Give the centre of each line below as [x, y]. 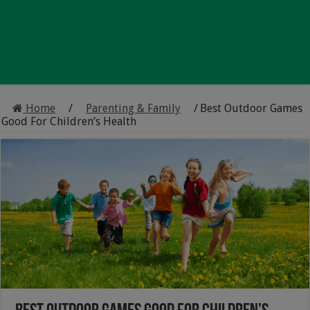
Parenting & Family [134, 108]
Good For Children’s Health [69, 121]
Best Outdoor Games [252, 108]
